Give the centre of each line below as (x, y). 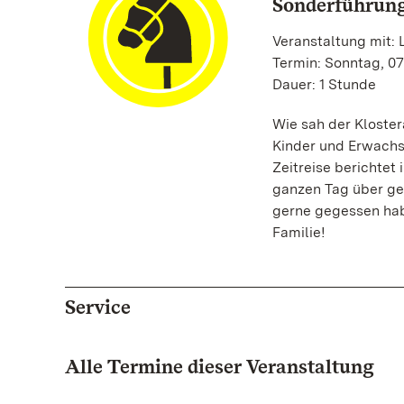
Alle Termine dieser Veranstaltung (220, 366)
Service (98, 307)
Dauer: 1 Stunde (324, 84)
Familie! (300, 232)
